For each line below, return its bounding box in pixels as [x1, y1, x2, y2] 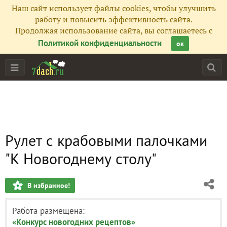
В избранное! [27, 181, 70, 190]
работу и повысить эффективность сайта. [34, 14, 193, 25]
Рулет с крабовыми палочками [5, 130, 207, 150]
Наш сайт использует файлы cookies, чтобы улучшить [11, 3, 216, 14]
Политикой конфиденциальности [38, 37, 162, 49]
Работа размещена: [12, 205, 85, 216]
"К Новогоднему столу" [5, 148, 157, 168]
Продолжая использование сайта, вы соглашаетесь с [15, 25, 212, 36]
